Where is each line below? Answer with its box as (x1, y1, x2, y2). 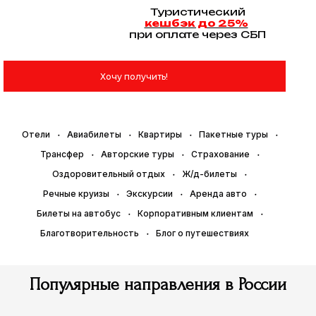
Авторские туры (100, 149, 174, 159)
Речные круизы (42, 188, 109, 199)
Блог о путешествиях (156, 228, 249, 238)
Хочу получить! (100, 71, 168, 82)
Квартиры (138, 129, 182, 140)
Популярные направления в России (30, 275, 286, 295)
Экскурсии (126, 188, 173, 199)
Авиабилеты (66, 129, 121, 140)
